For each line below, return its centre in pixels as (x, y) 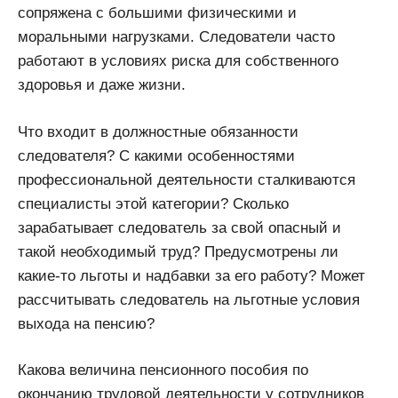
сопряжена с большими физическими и (157, 13)
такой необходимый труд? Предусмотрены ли (178, 251)
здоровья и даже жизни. (102, 85)
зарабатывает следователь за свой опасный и (179, 227)
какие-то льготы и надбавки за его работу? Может (191, 275)
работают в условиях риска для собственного (178, 61)
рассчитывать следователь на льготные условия (189, 299)
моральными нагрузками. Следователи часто (176, 37)
